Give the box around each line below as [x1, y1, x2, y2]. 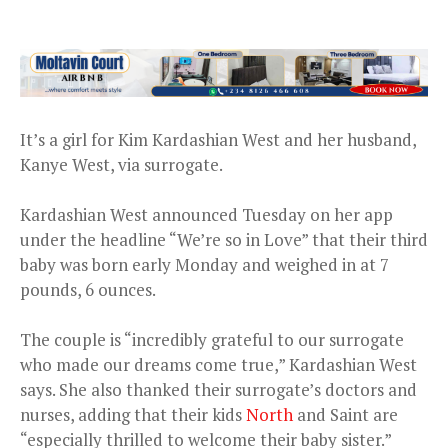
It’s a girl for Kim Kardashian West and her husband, [20, 127, 416, 151]
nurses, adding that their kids [20, 402, 246, 426]
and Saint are [293, 402, 398, 426]
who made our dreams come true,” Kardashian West [20, 352, 417, 376]
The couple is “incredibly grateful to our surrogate [20, 327, 404, 351]
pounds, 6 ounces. [20, 277, 156, 301]
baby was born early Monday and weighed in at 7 [20, 252, 389, 276]
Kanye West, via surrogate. [20, 152, 223, 176]
